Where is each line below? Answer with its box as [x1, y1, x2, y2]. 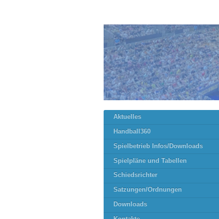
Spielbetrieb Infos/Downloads [113, 142, 203, 150]
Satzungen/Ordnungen [113, 186, 182, 194]
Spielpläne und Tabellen [113, 157, 187, 164]
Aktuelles [113, 113, 141, 120]
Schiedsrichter [113, 172, 157, 179]
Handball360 [113, 128, 151, 135]
